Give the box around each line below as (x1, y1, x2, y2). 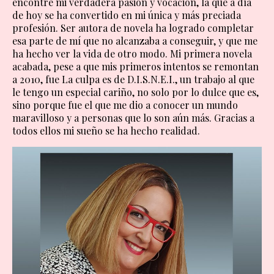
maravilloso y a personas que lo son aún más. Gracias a (12, 111, 254, 125)
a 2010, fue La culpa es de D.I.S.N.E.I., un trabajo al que (12, 73, 254, 86)
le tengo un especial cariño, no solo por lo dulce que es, (12, 86, 259, 99)
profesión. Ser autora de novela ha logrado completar (12, 21, 254, 35)
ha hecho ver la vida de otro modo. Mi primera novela (12, 47, 252, 61)
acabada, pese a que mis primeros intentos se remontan (12, 60, 259, 73)
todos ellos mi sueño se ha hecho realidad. (12, 124, 200, 138)
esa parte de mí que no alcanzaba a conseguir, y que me (12, 34, 257, 48)
